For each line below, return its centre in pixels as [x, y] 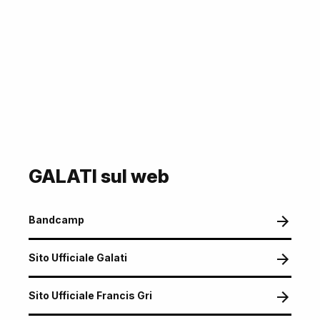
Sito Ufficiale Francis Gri [90, 295]
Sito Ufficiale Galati [78, 257]
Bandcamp [56, 220]
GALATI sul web [99, 176]
